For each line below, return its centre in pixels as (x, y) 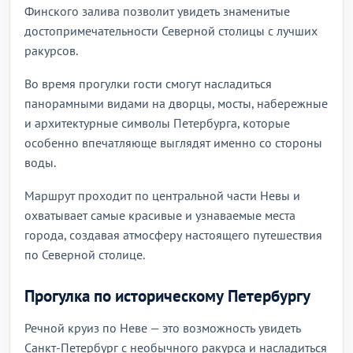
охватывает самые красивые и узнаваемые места (160, 215)
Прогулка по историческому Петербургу (167, 296)
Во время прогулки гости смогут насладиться (148, 84)
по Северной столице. (85, 255)
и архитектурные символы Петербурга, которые (157, 123)
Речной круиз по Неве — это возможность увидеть (163, 328)
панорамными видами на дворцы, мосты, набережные (176, 103)
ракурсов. (51, 50)
